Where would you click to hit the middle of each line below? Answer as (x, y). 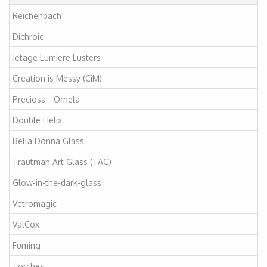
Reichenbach (37, 15)
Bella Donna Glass (48, 141)
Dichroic (28, 36)
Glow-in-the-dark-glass (57, 182)
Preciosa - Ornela (46, 99)
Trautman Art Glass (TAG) (62, 162)
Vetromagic (35, 203)
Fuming (27, 245)
